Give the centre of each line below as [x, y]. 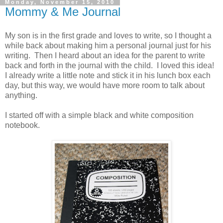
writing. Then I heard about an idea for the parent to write [105, 55]
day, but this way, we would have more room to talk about [105, 85]
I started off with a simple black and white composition [99, 115]
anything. [22, 95]
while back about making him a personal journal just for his [108, 45]
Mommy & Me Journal [63, 11]
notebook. [22, 125]
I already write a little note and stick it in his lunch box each [108, 75]
